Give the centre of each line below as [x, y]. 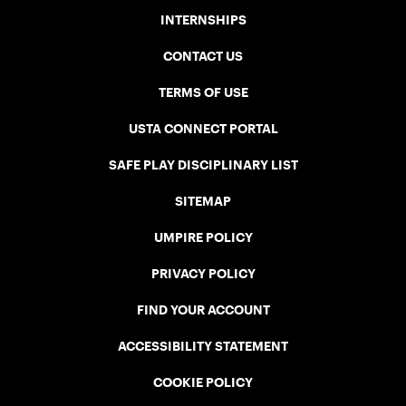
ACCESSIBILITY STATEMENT [203, 346]
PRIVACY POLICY [203, 273]
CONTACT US [203, 56]
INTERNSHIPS [203, 19]
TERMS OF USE [203, 92]
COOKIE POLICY [203, 382]
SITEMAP [203, 201]
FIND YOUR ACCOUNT [203, 309]
